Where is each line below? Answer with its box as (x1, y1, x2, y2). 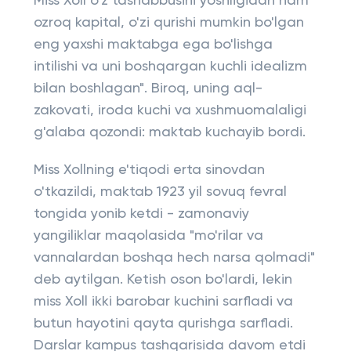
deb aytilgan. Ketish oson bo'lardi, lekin (33, 273, 292, 287)
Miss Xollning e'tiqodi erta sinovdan (33, 163, 265, 177)
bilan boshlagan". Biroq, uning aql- (33, 81, 262, 96)
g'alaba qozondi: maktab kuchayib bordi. (33, 125, 306, 139)
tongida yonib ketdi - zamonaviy (33, 207, 249, 221)
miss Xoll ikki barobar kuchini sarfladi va (33, 295, 293, 309)
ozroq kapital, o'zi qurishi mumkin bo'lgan (33, 16, 304, 30)
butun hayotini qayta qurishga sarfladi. (33, 317, 293, 331)
